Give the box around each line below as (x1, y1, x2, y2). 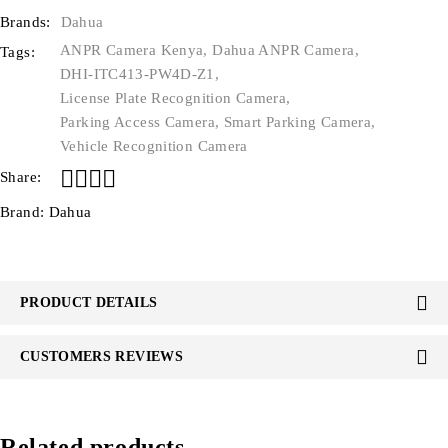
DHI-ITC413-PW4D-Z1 (60, 66, 215, 82)
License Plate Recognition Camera (60, 90, 286, 106)
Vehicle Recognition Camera (60, 138, 248, 154)
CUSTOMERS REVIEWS (20, 349, 183, 364)
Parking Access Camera (60, 114, 215, 130)
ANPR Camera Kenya (60, 42, 204, 58)
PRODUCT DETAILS (20, 295, 158, 310)
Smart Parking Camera (223, 114, 372, 130)
